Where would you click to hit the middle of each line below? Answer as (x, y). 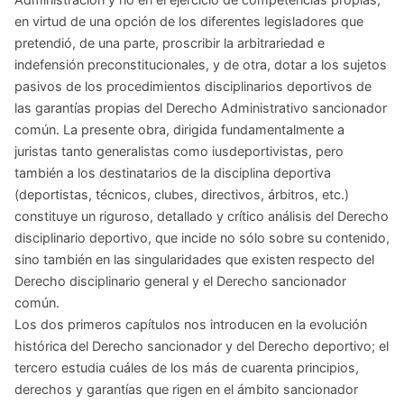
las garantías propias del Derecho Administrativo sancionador (201, 107)
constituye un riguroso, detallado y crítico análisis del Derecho (202, 216)
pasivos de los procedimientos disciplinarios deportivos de (193, 86)
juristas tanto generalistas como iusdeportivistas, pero (179, 151)
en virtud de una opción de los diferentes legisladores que (189, 21)
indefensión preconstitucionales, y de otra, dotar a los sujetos (201, 64)
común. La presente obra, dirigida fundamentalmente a (179, 129)
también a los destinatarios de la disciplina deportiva (173, 172)
